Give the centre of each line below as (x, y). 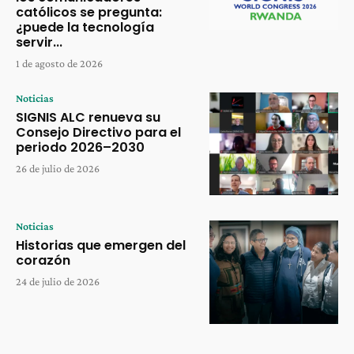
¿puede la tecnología (85, 27)
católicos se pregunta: (89, 12)
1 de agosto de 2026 (59, 63)
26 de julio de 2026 (58, 168)
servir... (39, 42)
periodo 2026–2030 (80, 147)
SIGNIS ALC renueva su (88, 117)
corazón (43, 261)
